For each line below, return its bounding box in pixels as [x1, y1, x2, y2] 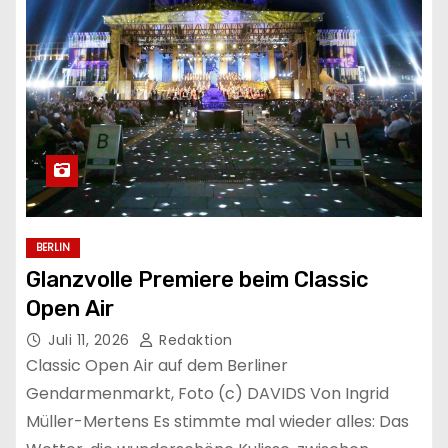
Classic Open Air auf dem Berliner [26, 354, 288, 378]
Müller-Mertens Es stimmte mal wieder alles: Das [26, 410, 409, 434]
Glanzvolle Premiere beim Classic [26, 266, 369, 294]
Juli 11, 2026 [48, 330, 134, 351]
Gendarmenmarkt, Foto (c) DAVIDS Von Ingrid [26, 382, 389, 406]
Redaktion [154, 330, 233, 351]
